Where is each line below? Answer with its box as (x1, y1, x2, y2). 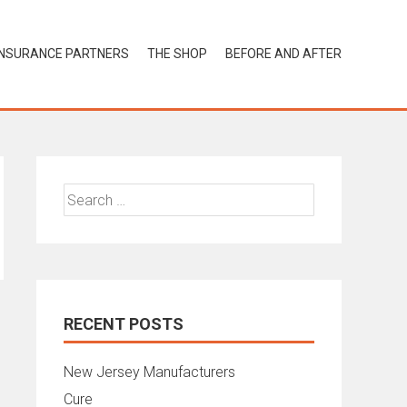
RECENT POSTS (64, 314, 184, 333)
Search (64, 185, 109, 203)
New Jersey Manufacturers (64, 363, 235, 381)
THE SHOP (147, 46, 207, 61)
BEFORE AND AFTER (225, 46, 342, 61)
